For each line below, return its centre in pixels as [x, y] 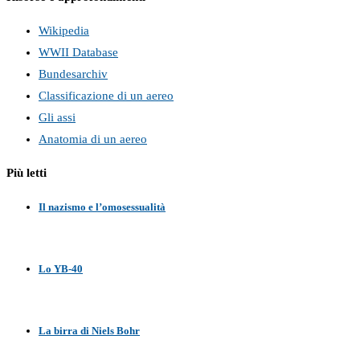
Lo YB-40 [61, 268]
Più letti [27, 172]
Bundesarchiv [73, 74]
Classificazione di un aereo [106, 96]
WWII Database [78, 53]
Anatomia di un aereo [93, 139]
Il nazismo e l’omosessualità [102, 207]
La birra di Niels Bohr [89, 330]
